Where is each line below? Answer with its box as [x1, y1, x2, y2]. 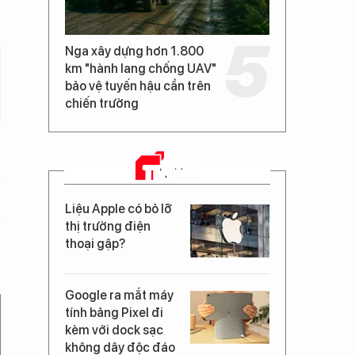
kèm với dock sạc [65, 323, 163, 338]
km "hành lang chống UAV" [65, 61, 216, 76]
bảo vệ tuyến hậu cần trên [65, 78, 211, 94]
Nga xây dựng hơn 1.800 [65, 44, 204, 59]
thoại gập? [65, 236, 125, 251]
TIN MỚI [143, 161, 200, 184]
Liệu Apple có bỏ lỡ [65, 201, 172, 216]
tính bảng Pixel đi [65, 305, 163, 320]
